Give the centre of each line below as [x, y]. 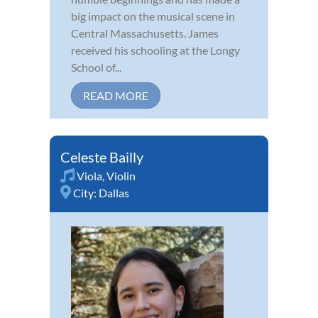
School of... [96, 67]
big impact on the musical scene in [153, 16]
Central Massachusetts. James [145, 33]
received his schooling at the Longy [155, 50]
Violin [121, 175]
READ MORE [116, 95]
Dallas [114, 192]
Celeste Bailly [102, 157]
